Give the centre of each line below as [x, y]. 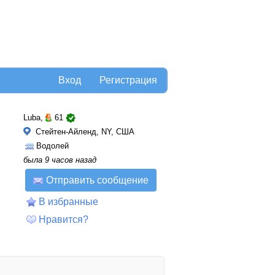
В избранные [68, 202]
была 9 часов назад [60, 160]
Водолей [52, 146]
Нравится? [64, 219]
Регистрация [128, 80]
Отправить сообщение [97, 180]
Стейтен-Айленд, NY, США [84, 132]
